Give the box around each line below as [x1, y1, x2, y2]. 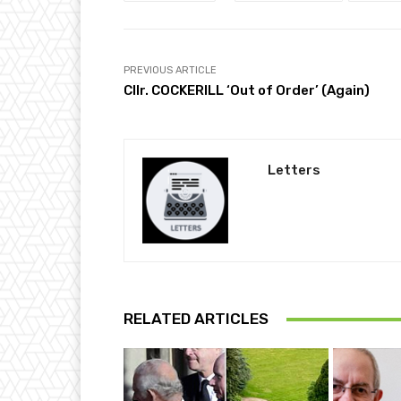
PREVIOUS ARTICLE [124, 64, 217, 77]
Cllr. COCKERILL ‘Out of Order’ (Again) [124, 82, 370, 99]
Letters [268, 162, 320, 179]
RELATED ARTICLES [124, 310, 269, 328]
